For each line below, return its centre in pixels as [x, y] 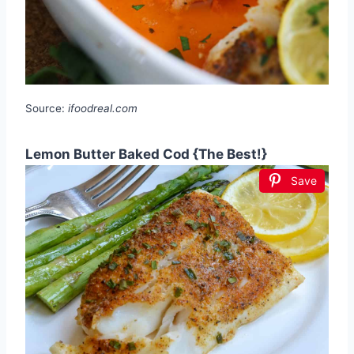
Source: [47, 108]
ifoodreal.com [103, 108]
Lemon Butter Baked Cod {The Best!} [146, 154]
